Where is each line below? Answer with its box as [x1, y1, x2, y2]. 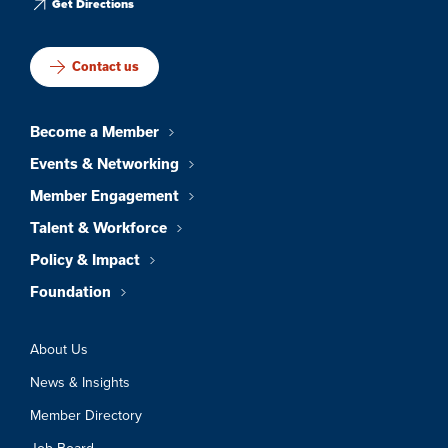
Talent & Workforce [30, 219, 167, 236]
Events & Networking [30, 155, 179, 172]
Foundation [30, 283, 111, 300]
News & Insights [30, 371, 130, 393]
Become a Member [30, 123, 159, 140]
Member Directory [30, 404, 142, 426]
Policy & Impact [30, 251, 140, 268]
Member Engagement [30, 187, 179, 204]
